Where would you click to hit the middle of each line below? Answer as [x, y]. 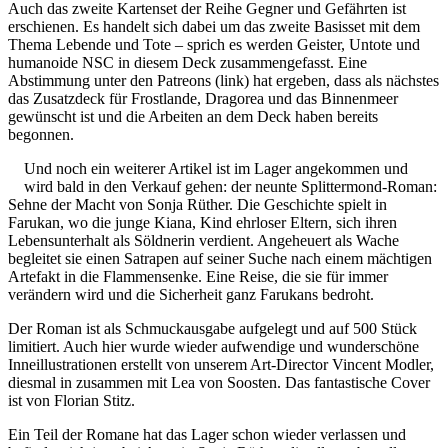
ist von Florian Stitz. [71, 400]
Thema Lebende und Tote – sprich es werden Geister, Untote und [214, 44]
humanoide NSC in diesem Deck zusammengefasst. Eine [187, 62]
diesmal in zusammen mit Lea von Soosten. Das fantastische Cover [219, 382]
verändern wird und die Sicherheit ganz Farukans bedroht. [191, 294]
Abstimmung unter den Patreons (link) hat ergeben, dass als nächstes [223, 80]
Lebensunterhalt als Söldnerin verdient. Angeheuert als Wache [203, 240]
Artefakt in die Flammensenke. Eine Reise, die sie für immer [198, 276]
